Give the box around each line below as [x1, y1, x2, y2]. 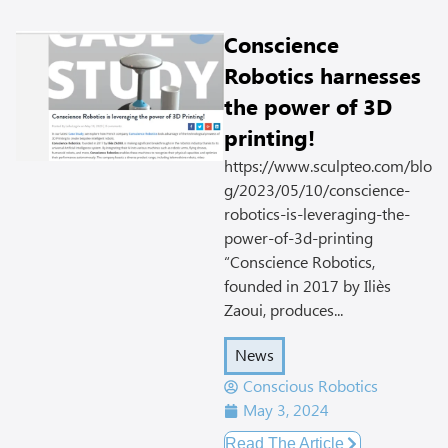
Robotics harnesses [224, 59, 421, 95]
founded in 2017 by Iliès [224, 273, 391, 300]
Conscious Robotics [243, 373, 378, 400]
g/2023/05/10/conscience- [224, 177, 410, 204]
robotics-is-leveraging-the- [224, 201, 410, 228]
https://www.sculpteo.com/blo [224, 153, 432, 180]
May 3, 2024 [243, 397, 329, 424]
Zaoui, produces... [224, 297, 343, 324]
